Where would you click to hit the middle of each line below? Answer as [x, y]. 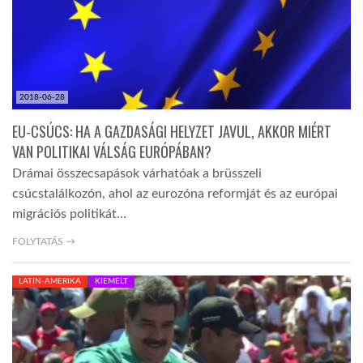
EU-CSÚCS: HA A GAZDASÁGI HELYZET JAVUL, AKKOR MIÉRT [172, 132]
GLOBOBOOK [58, 86]
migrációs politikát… [69, 214]
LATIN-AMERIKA [50, 282]
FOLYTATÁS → [44, 242]
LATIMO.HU [52, 34]
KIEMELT [111, 282]
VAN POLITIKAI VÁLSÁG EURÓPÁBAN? [112, 152]
